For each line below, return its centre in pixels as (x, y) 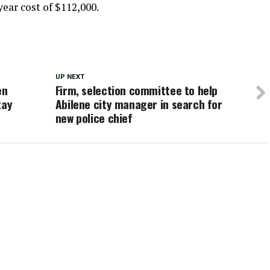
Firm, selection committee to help (137, 90)
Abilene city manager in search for (139, 104)
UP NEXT (70, 77)
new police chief (94, 118)
